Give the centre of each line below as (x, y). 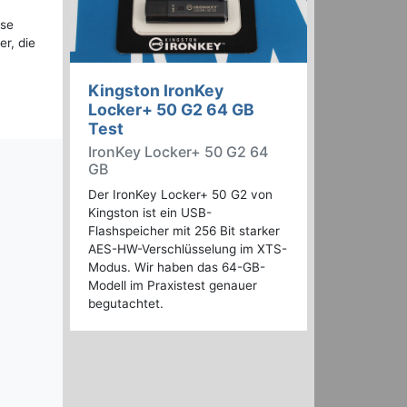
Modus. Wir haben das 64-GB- (177, 268)
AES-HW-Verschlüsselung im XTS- (188, 249)
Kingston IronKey (156, 91)
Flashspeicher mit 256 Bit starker (184, 231)
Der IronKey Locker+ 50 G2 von (180, 195)
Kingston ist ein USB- (150, 213)
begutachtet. (126, 304)
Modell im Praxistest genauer (173, 286)
